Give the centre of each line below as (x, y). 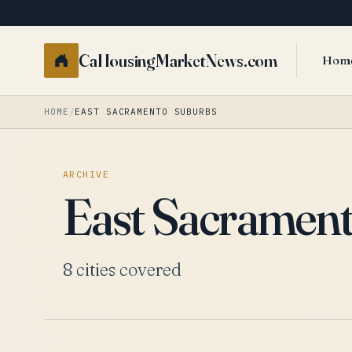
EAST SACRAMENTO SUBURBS (146, 112)
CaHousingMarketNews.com (178, 60)
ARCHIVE (86, 174)
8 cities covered (122, 269)
